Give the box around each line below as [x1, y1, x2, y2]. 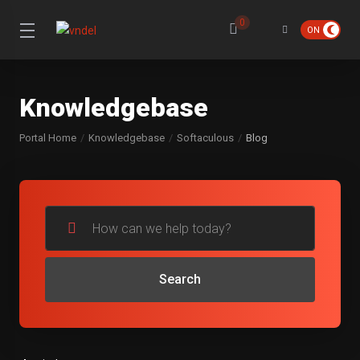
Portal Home [19, 132, 76, 144]
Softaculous [177, 132, 234, 144]
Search [159, 272, 201, 287]
